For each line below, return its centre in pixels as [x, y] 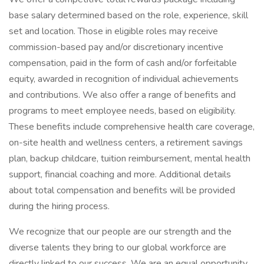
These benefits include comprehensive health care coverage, [132, 127]
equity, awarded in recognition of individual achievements [124, 79]
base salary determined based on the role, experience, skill [128, 15]
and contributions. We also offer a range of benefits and [122, 95]
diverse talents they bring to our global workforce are [118, 247]
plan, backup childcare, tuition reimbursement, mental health [130, 159]
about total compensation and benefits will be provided [122, 190]
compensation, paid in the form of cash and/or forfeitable [123, 63]
